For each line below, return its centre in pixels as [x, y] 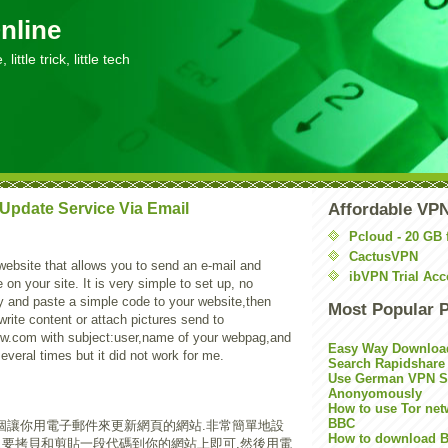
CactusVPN [383, 256]
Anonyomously [375, 393]
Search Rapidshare [386, 363]
